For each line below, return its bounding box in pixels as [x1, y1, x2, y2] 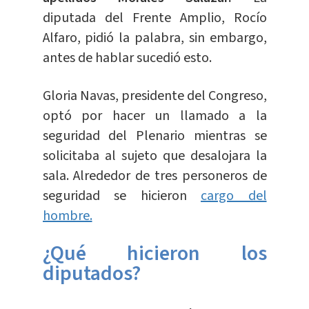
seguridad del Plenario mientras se [42, 126, 267, 146]
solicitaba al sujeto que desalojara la [42, 146, 267, 166]
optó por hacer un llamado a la [42, 106, 267, 126]
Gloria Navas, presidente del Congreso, [42, 86, 267, 106]
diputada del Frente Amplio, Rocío [42, 8, 267, 28]
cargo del [201, 186, 267, 206]
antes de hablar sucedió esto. [42, 48, 212, 68]
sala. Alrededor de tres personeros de [42, 166, 267, 186]
